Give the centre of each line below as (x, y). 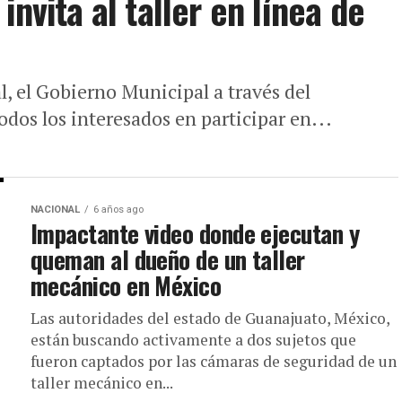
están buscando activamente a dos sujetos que (193, 340)
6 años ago (118, 210)
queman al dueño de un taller (168, 259)
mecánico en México (126, 285)
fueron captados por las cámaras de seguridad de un (214, 361)
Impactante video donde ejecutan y (195, 233)
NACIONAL (55, 210)
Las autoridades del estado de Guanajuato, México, (210, 318)
